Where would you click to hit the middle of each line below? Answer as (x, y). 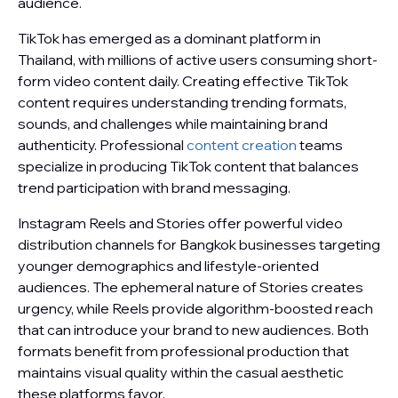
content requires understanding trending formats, (182, 102)
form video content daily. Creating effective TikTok (183, 81)
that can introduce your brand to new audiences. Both (193, 330)
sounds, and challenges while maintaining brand (173, 123)
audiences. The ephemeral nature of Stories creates (191, 287)
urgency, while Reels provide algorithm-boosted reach (195, 308)
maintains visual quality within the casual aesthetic (181, 372)
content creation (242, 145)
